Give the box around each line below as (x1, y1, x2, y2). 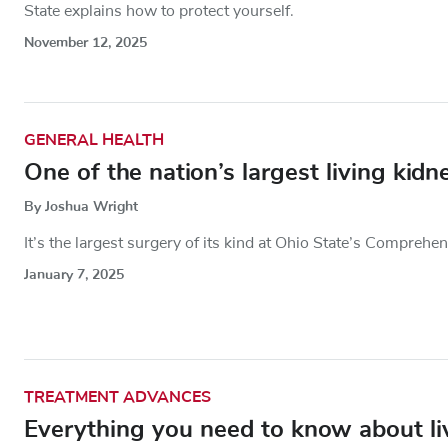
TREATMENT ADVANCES (24, 385, 211, 408)
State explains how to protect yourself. (24, 3, 294, 20)
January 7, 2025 (24, 264, 124, 284)
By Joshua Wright (24, 196, 138, 216)
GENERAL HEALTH (24, 128, 164, 151)
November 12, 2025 (24, 33, 147, 53)
